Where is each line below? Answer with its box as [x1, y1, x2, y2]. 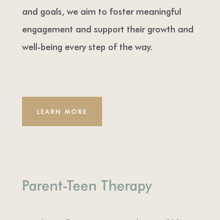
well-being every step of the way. [22, 40, 153, 53]
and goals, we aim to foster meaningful [22, 4, 181, 17]
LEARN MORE [36, 107, 87, 115]
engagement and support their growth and [22, 22, 193, 35]
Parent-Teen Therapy [22, 175, 152, 194]
